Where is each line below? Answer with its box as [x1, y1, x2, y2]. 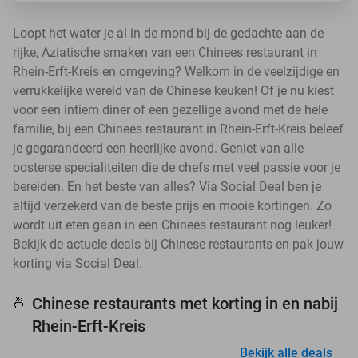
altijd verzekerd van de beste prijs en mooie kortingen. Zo [13, 198, 332, 213]
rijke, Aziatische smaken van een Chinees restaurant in [13, 45, 317, 60]
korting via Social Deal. [13, 256, 142, 271]
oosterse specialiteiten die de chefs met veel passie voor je [13, 160, 340, 175]
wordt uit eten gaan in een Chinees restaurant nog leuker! [13, 217, 332, 233]
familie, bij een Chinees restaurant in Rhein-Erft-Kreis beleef [13, 121, 344, 137]
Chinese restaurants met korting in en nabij [32, 294, 338, 313]
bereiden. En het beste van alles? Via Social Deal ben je [13, 179, 321, 194]
